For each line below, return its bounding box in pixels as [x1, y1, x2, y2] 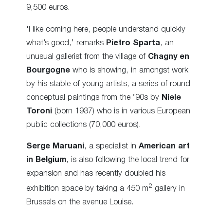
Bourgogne [26, 66, 70, 74]
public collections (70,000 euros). [26, 121, 141, 128]
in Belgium [26, 156, 66, 163]
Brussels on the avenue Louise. [26, 199, 134, 206]
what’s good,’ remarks [26, 39, 106, 47]
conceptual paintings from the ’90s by [26, 93, 162, 101]
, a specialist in [84, 142, 139, 150]
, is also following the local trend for [66, 156, 189, 163]
